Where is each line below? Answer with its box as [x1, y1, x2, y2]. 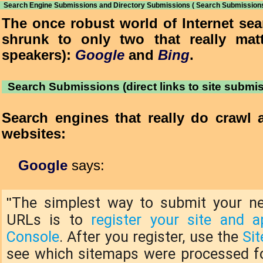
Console [6, 228, 59, 245]
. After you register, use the [59, 228, 238, 245]
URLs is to [6, 211, 83, 228]
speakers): [2, 48, 75, 63]
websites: [2, 126, 66, 141]
